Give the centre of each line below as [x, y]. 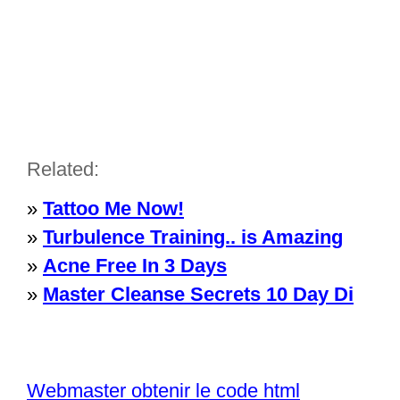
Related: [63, 169]
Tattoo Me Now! [113, 208]
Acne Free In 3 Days [135, 266]
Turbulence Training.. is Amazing [193, 237]
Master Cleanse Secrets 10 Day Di [198, 294]
